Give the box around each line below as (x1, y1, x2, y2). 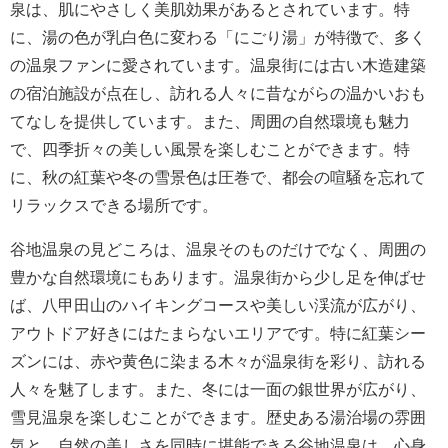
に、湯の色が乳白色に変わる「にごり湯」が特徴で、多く (10, 29, 426, 46)
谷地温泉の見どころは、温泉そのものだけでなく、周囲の (10, 241, 426, 258)
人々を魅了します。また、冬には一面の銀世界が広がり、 (10, 381, 426, 398)
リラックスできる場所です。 (10, 197, 218, 214)
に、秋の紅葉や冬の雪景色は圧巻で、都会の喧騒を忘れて (10, 169, 426, 186)
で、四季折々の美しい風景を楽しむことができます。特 (10, 141, 410, 158)
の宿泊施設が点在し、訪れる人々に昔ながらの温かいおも (10, 85, 426, 102)
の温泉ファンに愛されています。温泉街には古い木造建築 (10, 57, 426, 74)
